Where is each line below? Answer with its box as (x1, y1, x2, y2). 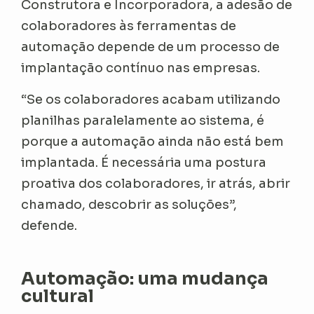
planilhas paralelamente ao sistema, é (21, 112, 265, 128)
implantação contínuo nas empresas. (21, 60, 266, 76)
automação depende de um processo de (21, 39, 280, 55)
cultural (21, 285, 98, 307)
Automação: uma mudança (21, 267, 269, 289)
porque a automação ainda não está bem (21, 133, 285, 149)
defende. (21, 217, 83, 233)
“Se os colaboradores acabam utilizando (21, 91, 281, 107)
